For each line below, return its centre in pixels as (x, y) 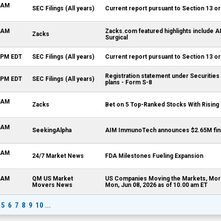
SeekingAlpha (52, 130)
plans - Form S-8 (129, 82)
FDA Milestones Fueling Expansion (154, 156)
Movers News (52, 185)
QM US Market (53, 179)
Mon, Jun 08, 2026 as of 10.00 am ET (156, 185)
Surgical (116, 37)
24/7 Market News (58, 156)
